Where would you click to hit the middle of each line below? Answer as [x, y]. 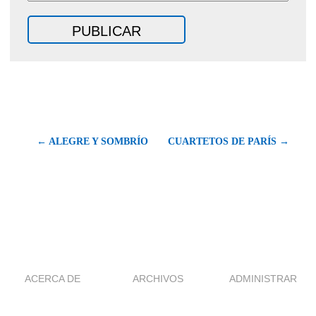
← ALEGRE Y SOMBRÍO [92, 141]
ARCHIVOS [158, 278]
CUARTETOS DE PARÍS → [229, 141]
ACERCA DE [53, 278]
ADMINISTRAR [263, 278]
